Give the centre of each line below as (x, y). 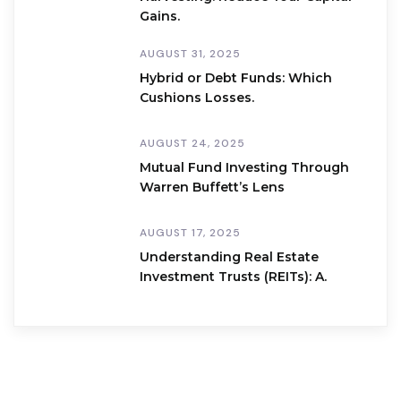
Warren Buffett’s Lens (212, 187)
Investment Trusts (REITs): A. (233, 277)
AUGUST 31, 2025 (190, 54)
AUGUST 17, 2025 (190, 233)
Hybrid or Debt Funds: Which (236, 78)
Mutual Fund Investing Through (244, 167)
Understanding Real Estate (229, 257)
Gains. (160, 16)
